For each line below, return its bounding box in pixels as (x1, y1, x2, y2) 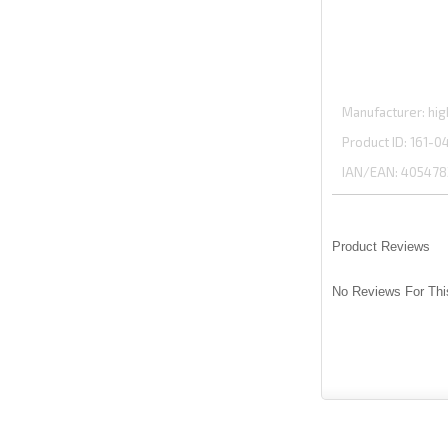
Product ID (341, 134, 404, 150)
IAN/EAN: (341, 164, 398, 180)
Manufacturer (341, 104, 422, 120)
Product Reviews (331, 239, 430, 254)
